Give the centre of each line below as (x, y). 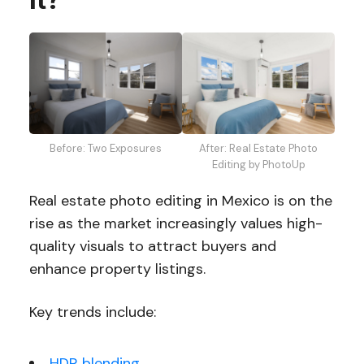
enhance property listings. (119, 269)
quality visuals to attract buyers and (152, 247)
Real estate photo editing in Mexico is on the (180, 201)
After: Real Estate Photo (259, 149)
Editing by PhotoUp (258, 165)
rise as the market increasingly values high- (175, 224)
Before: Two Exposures (105, 149)
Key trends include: (94, 312)
